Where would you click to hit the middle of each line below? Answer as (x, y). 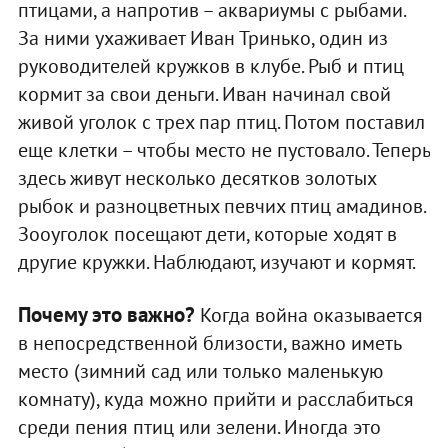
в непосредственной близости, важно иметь (209, 342)
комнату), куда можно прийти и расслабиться (215, 398)
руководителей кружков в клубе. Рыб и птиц (210, 65)
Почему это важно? (106, 314)
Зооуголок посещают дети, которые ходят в (207, 233)
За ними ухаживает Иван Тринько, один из (202, 37)
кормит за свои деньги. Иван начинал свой (204, 93)
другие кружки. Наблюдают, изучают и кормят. (216, 261)
